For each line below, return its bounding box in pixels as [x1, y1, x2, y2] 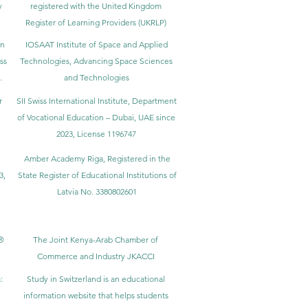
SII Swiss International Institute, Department [16, 95, 177, 106]
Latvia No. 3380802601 [57, 186, 137, 197]
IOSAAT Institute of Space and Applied [25, 38, 168, 49]
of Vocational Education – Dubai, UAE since [17, 111, 175, 122]
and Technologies [63, 71, 129, 82]
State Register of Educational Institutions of [17, 169, 177, 180]
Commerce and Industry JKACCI [36, 250, 155, 261]
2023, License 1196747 [56, 128, 136, 139]
